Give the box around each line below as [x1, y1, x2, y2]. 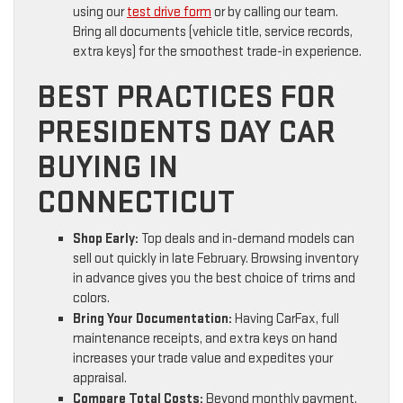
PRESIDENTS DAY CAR [37, 113, 336, 153]
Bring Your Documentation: [73, 310, 232, 328]
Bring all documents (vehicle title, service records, [73, 23, 353, 41]
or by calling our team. [211, 4, 338, 22]
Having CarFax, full [232, 310, 339, 328]
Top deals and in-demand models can [139, 230, 354, 248]
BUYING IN [37, 148, 178, 188]
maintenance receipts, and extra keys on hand [73, 330, 337, 348]
